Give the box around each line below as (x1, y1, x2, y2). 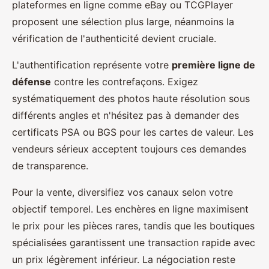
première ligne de (172, 58, 255, 71)
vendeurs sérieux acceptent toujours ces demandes (12, 142, 246, 155)
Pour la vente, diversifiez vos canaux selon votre (12, 186, 233, 198)
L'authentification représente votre (12, 58, 172, 71)
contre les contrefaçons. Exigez (51, 75, 198, 88)
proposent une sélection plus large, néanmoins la (12, 15, 234, 28)
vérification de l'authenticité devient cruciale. (12, 32, 216, 44)
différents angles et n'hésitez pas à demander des (12, 109, 239, 121)
